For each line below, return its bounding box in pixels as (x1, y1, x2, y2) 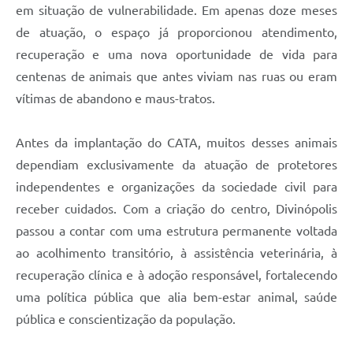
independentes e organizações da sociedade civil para (16, 179, 337, 194)
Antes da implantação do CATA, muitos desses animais (16, 135, 337, 150)
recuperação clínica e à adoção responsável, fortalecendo (16, 267, 337, 282)
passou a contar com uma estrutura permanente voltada (16, 223, 337, 238)
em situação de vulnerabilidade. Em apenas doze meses (16, 2, 337, 17)
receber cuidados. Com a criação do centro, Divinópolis (16, 201, 337, 216)
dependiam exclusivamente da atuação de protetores (16, 157, 337, 172)
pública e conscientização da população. (16, 311, 236, 326)
